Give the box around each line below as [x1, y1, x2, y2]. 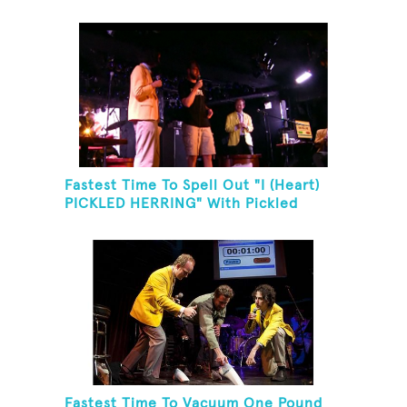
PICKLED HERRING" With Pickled [65, 196, 299, 212]
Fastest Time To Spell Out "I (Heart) [65, 178, 321, 194]
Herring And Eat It [65, 214, 196, 230]
